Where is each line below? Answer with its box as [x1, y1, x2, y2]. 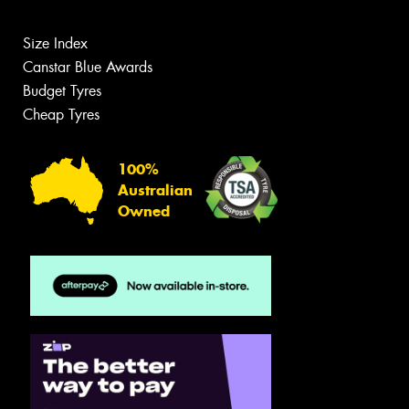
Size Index [23, 34, 88, 54]
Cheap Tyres [23, 105, 100, 125]
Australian [118, 181, 193, 199]
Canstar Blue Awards [23, 58, 152, 78]
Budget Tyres [23, 81, 101, 101]
